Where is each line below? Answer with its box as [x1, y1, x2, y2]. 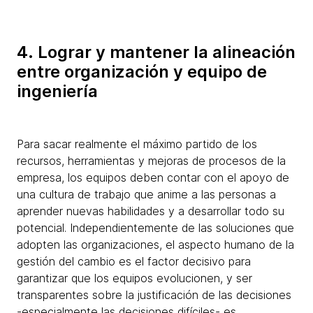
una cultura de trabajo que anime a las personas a [17, 187, 276, 201]
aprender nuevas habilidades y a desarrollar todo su [17, 203, 284, 218]
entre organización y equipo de [17, 61, 267, 82]
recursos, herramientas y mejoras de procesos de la [17, 153, 286, 168]
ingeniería [17, 80, 98, 101]
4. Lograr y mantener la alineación [17, 41, 296, 62]
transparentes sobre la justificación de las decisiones [17, 287, 291, 302]
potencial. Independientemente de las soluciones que [17, 220, 294, 235]
